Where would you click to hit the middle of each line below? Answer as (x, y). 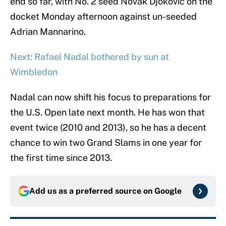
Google (168, 191)
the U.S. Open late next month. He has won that (107, 112)
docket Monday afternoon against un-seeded (103, 17)
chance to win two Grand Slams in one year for (106, 143)
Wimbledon (34, 72)
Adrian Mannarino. (48, 32)
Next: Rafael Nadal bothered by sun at (90, 57)
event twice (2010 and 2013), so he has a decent (108, 128)
